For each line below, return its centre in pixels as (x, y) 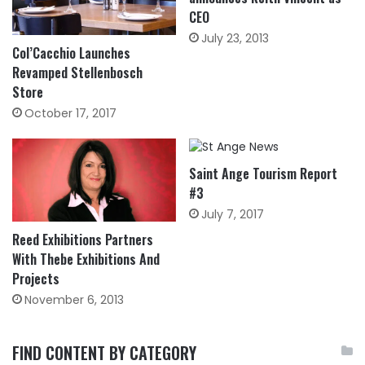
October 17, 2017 (70, 113)
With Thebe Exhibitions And (86, 259)
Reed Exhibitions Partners (83, 240)
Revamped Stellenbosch (77, 73)
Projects (36, 279)
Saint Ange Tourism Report (263, 174)
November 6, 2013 (74, 300)
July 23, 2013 (235, 38)
